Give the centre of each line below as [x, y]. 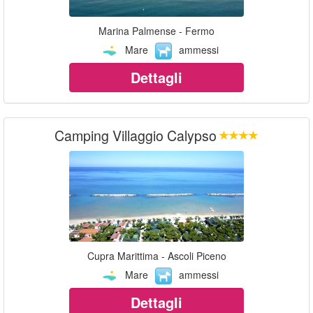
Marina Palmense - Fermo [156, 30]
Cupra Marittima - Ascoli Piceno [156, 255]
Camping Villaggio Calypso [136, 135]
